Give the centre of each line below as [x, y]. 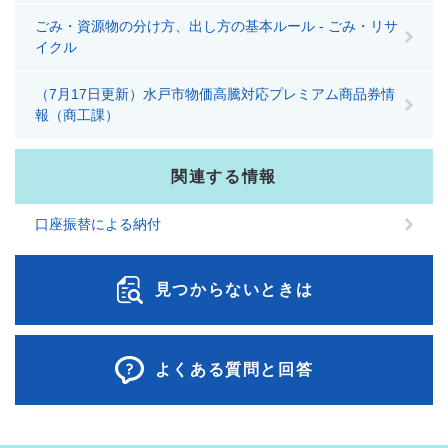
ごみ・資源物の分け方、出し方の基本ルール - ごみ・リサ [216, 26]
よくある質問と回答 [234, 369]
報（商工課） [77, 115]
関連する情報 [224, 176]
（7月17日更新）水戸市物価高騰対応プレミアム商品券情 [215, 94]
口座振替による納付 [98, 224]
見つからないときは [234, 289]
